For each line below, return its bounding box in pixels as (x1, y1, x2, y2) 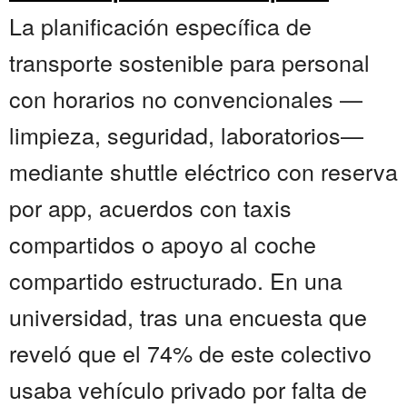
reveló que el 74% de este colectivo (9, 336, 372, 370)
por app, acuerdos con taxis (9, 191, 292, 224)
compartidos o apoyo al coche (9, 227, 316, 261)
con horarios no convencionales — (9, 82, 362, 115)
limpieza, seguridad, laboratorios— (9, 118, 363, 152)
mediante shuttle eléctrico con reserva (9, 154, 398, 188)
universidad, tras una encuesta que (9, 300, 367, 333)
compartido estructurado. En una (9, 263, 342, 297)
